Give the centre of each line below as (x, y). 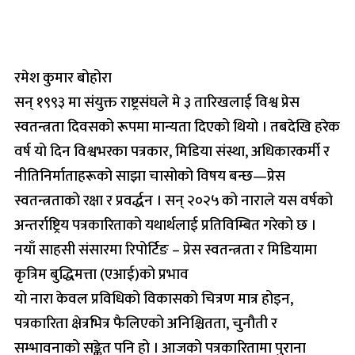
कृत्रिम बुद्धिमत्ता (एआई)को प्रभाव (101, 274)
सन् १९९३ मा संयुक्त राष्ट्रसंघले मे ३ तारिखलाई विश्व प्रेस (157, 102)
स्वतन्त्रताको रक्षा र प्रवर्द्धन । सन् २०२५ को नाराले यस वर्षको (174, 200)
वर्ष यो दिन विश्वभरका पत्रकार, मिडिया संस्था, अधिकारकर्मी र (172, 151)
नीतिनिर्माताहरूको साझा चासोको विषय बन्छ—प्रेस (150, 176)
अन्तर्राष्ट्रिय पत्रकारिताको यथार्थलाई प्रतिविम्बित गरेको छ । (165, 225)
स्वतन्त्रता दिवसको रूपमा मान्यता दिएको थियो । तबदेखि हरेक (177, 127)
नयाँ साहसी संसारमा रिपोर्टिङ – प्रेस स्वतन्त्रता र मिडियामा (166, 250)
